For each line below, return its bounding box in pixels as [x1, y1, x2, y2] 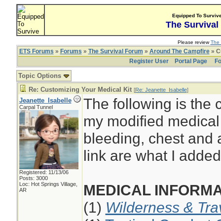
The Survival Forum [88, 48, 143, 55]
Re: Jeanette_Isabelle [135, 87, 187, 93]
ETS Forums [19, 48, 54, 55]
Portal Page [174, 58, 207, 65]
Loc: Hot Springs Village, [19, 181, 77, 187]
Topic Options [18, 72, 63, 79]
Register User [129, 58, 169, 65]
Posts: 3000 [19, 175, 48, 181]
